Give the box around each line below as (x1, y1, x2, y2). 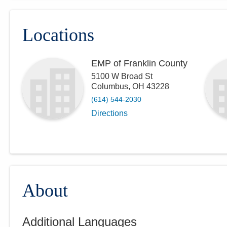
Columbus (91, 82, 128, 91)
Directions (91, 109, 128, 118)
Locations (22, 25, 94, 45)
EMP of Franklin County (91, 58, 187, 68)
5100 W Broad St (91, 72, 153, 81)
